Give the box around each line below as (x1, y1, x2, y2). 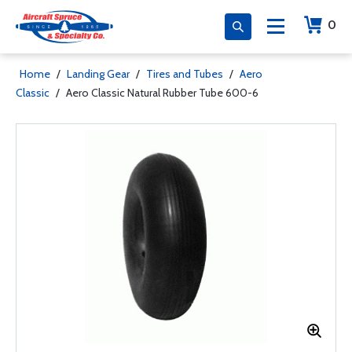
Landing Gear (67, 67, 130, 81)
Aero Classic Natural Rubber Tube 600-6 (66, 86, 258, 100)
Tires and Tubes (146, 67, 223, 81)
